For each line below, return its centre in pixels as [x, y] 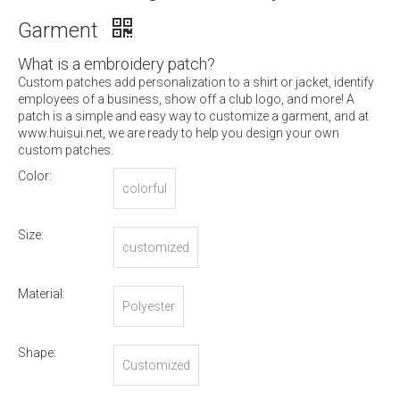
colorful [145, 188]
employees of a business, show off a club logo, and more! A [186, 99]
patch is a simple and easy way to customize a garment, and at [193, 116]
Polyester [149, 306]
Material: [42, 294]
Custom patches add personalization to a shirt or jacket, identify [196, 82]
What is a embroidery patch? [117, 64]
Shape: [37, 353]
